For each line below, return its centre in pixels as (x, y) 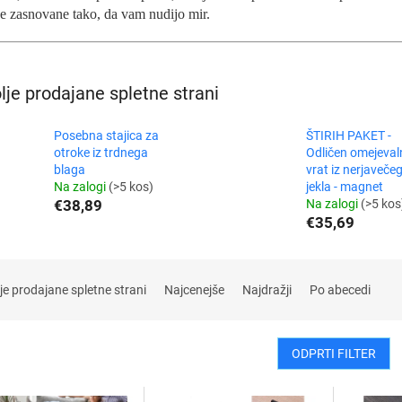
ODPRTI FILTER (333, 354)
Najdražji (267, 290)
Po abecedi (340, 290)
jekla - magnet (344, 187)
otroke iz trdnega (101, 153)
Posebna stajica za (106, 135)
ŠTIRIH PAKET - (348, 135)
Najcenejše (194, 290)
